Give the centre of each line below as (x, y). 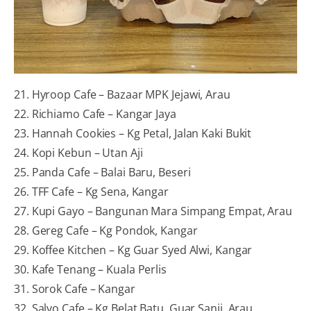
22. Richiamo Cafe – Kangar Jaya (95, 114)
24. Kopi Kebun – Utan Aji (78, 152)
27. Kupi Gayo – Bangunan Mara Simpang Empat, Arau (153, 211)
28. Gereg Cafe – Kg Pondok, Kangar (106, 230)
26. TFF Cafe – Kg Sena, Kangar (91, 191)
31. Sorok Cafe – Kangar (75, 288)
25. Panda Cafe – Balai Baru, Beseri (102, 172)
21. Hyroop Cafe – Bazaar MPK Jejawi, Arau (122, 94)
